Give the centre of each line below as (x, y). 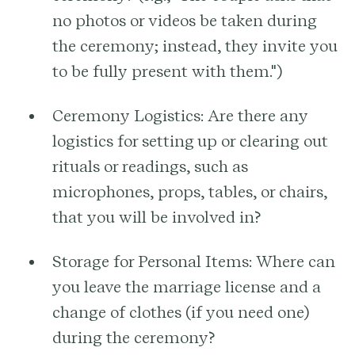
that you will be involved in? (157, 217)
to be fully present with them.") (167, 71)
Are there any (256, 115)
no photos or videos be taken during (185, 20)
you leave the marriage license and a (187, 286)
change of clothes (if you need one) (181, 312)
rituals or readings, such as (150, 166)
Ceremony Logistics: (128, 115)
